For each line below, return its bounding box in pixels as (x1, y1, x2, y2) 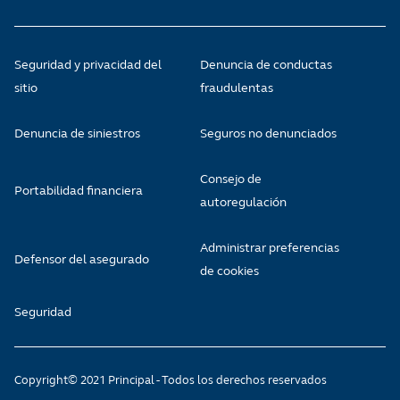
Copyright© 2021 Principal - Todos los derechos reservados (14, 373, 327, 388)
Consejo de (200, 171, 262, 187)
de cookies (200, 263, 259, 279)
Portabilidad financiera (14, 183, 143, 199)
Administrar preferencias (200, 240, 339, 256)
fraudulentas (200, 80, 273, 96)
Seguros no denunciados (200, 126, 337, 142)
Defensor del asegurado (14, 252, 149, 268)
